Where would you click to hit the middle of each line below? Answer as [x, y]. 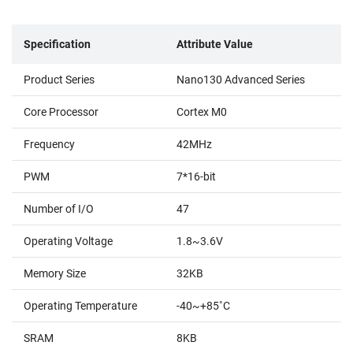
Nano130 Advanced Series [241, 79]
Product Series [59, 79]
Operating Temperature [80, 305]
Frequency [49, 144]
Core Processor [61, 111]
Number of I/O [59, 208]
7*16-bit [196, 176]
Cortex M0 [202, 111]
